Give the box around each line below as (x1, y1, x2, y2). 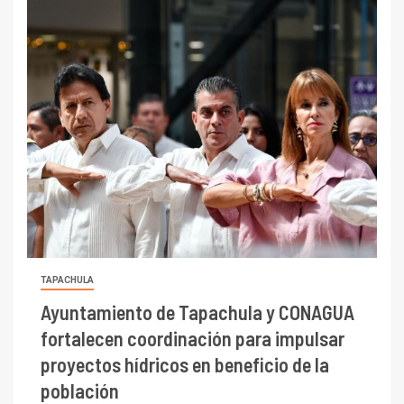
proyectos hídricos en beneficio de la (41, 353, 329, 377)
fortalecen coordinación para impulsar (41, 326, 344, 351)
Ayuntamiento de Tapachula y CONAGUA (41, 300, 354, 325)
